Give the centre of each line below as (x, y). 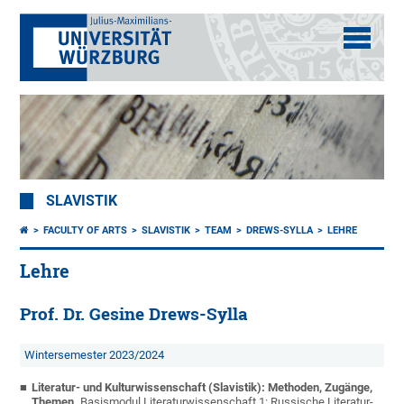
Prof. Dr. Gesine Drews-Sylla (134, 314)
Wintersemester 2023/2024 (95, 355)
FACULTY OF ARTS (86, 231)
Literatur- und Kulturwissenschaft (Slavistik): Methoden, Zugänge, (202, 388)
